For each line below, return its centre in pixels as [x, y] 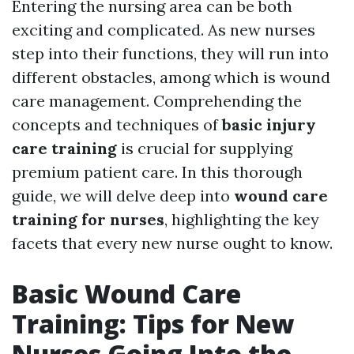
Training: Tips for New [153, 324]
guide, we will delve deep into [123, 196]
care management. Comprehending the [157, 101]
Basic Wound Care [126, 294]
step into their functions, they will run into [170, 53]
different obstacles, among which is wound [171, 77]
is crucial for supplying [205, 148]
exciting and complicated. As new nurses [164, 30]
